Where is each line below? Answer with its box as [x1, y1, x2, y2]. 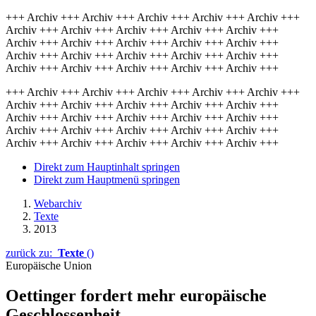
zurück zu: [6, 247, 58, 259]
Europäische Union [6, 260, 92, 272]
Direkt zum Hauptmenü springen [34, 174, 180, 186]
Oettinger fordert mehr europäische [6, 286, 267, 305]
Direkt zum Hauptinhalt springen [34, 161, 180, 173]
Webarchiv [34, 197, 82, 209]
